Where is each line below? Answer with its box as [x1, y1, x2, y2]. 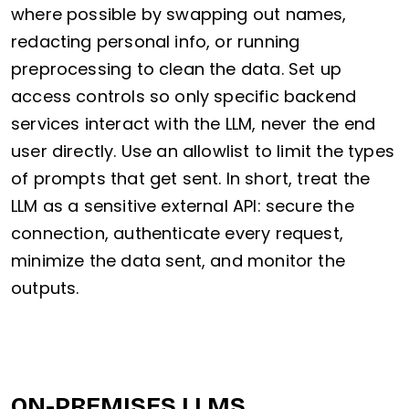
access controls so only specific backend [11, 85, 357, 109]
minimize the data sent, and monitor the [11, 249, 346, 273]
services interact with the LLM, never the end [11, 112, 376, 136]
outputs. [11, 277, 79, 300]
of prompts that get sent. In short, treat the [11, 167, 371, 191]
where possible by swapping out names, [11, 3, 347, 26]
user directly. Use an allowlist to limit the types [11, 140, 394, 163]
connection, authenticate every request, [11, 222, 344, 246]
